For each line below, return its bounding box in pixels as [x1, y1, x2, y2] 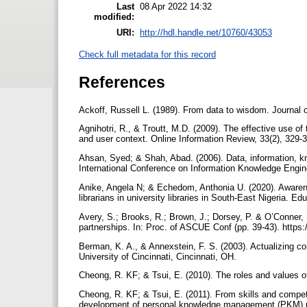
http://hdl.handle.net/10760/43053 [140, 27, 272, 38]
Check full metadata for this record [79, 49, 216, 60]
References [79, 73, 165, 91]
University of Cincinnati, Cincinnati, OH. [79, 251, 239, 262]
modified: [94, 11, 134, 22]
